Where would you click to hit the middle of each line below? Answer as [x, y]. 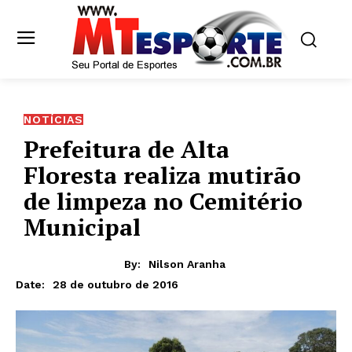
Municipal [82, 227]
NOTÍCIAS [53, 119]
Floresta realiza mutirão [162, 175]
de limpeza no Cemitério [163, 201]
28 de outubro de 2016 [115, 284]
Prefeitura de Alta [126, 149]
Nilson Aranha [187, 264]
